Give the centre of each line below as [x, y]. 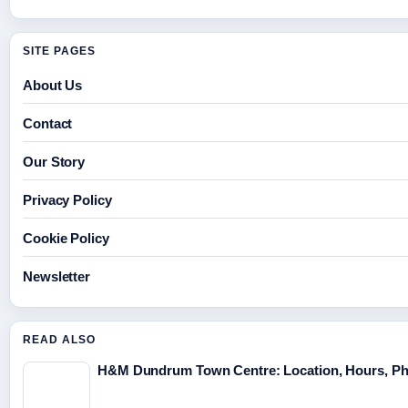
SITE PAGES [59, 51]
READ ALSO [59, 340]
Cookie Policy [66, 239]
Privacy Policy [67, 200]
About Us [53, 86]
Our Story [54, 162]
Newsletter [56, 277]
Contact [48, 124]
